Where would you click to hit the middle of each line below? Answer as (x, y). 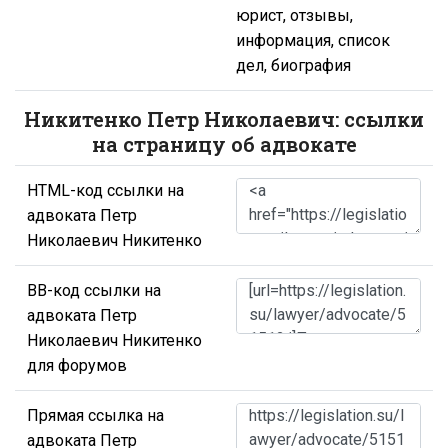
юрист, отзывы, (294, 15)
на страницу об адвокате (224, 143)
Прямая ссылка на (95, 415)
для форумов (77, 365)
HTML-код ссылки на (105, 190)
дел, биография (293, 65)
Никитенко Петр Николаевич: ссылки (224, 118)
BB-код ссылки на (94, 290)
